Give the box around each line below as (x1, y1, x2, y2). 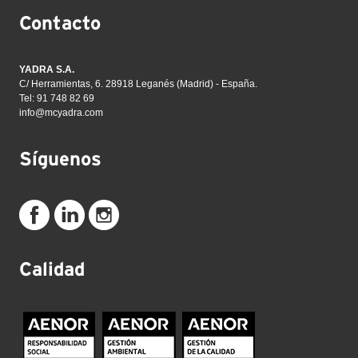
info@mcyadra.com (19, 106, 103, 118)
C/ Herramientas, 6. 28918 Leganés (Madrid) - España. (19, 78, 257, 89)
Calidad (19, 260, 85, 280)
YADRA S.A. (19, 63, 74, 75)
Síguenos (19, 149, 101, 169)
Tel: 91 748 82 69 (19, 92, 94, 104)
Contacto (19, 14, 101, 34)
